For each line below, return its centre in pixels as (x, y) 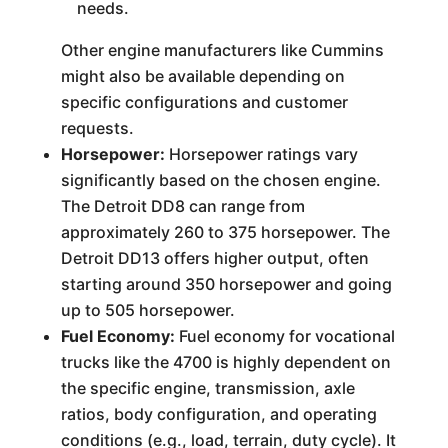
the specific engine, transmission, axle (207, 388)
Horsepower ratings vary (261, 154)
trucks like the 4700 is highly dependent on (225, 362)
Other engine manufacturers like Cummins (222, 50)
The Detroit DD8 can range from (182, 206)
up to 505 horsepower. (147, 310)
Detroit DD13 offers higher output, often (214, 258)
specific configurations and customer (204, 102)
